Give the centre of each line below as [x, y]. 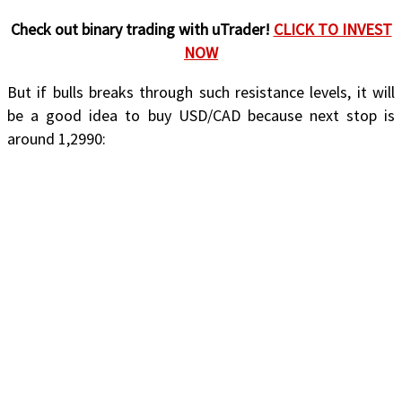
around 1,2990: [57, 138]
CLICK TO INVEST [332, 29]
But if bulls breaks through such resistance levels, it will [201, 92]
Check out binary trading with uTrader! [142, 29]
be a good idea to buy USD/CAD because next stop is [201, 115]
